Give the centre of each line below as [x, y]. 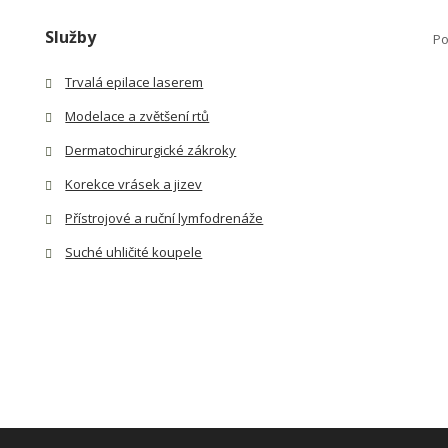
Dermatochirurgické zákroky [151, 149]
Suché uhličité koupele [134, 251]
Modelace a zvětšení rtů [137, 115]
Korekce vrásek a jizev [134, 183]
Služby [71, 36]
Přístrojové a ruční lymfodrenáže [164, 217]
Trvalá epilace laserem [134, 81]
